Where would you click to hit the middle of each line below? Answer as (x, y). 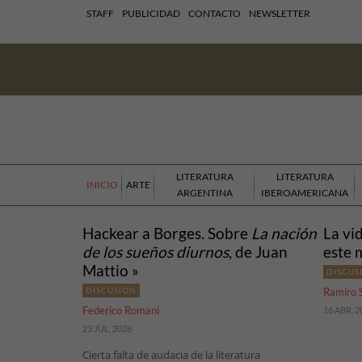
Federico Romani (121, 311)
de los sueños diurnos (156, 252)
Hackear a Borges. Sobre (167, 234)
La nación (284, 234)
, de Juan (258, 252)
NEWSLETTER (280, 13)
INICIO (102, 185)
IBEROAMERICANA (305, 193)
